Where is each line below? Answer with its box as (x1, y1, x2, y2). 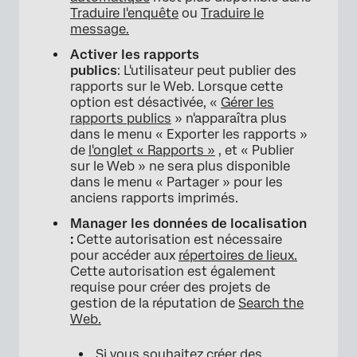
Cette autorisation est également (70, 264, 276, 280)
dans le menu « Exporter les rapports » (70, 127, 308, 143)
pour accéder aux (70, 248, 178, 264)
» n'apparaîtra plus (171, 111, 287, 127)
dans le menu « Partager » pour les (70, 175, 283, 190)
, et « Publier (215, 143, 294, 159)
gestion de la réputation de (70, 296, 238, 312)
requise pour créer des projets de (70, 280, 270, 296)
